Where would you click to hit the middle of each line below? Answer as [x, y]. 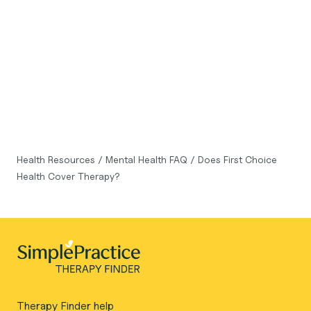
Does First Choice [237, 159]
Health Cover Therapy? [68, 176]
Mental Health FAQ [148, 159]
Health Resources [57, 159]
